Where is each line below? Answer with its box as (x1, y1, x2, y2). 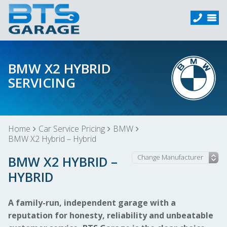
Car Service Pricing (39, 123, 105, 134)
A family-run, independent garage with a (8, 197, 176, 208)
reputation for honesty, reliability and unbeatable (8, 210, 213, 221)
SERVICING (8, 73, 75, 92)
